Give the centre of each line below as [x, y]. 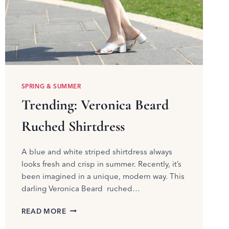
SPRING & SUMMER [51, 86]
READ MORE [44, 211]
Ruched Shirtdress [73, 126]
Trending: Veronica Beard [95, 105]
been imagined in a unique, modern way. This [103, 176]
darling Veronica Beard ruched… [81, 188]
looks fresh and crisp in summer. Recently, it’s [101, 164]
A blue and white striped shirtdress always [97, 151]
